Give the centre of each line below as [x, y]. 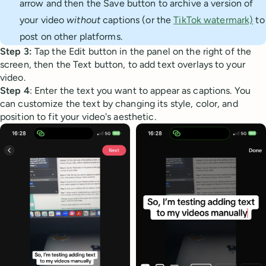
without [84, 20]
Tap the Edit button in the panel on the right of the [143, 51]
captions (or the [137, 20]
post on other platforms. [71, 36]
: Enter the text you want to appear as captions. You [140, 90]
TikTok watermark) [213, 20]
